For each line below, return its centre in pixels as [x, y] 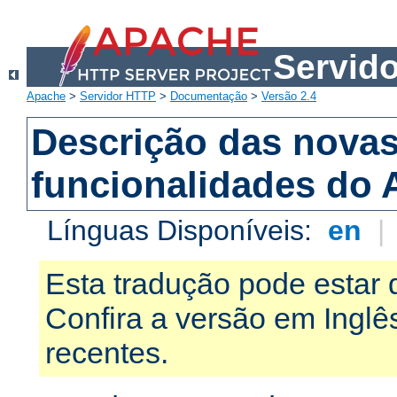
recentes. [107, 353]
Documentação [209, 97]
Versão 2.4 [289, 97]
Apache [46, 97]
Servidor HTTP [118, 97]
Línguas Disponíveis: [184, 231]
